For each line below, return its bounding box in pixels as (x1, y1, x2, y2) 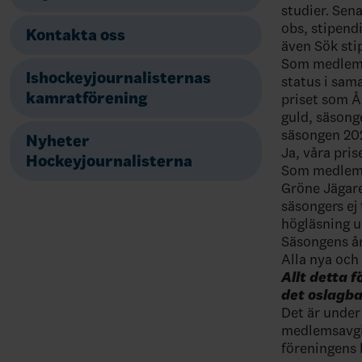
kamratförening (26, 88, 147, 108)
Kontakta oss (26, 25, 125, 45)
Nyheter (26, 131, 90, 151)
